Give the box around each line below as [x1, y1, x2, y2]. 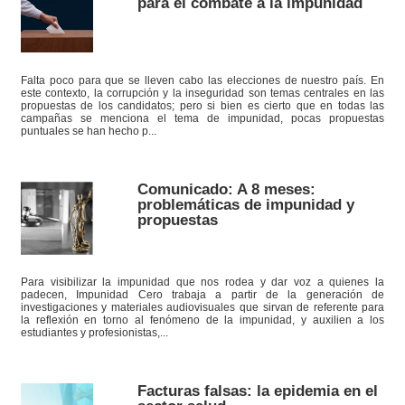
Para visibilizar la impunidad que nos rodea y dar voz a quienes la [20, 276, 385, 288]
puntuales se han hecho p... [20, 124, 156, 137]
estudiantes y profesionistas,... [20, 326, 168, 339]
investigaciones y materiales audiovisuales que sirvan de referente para [20, 301, 385, 314]
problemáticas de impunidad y [137, 195, 354, 214]
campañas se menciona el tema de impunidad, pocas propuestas [20, 111, 385, 124]
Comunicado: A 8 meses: [137, 180, 316, 199]
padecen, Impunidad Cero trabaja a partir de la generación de [20, 288, 385, 301]
